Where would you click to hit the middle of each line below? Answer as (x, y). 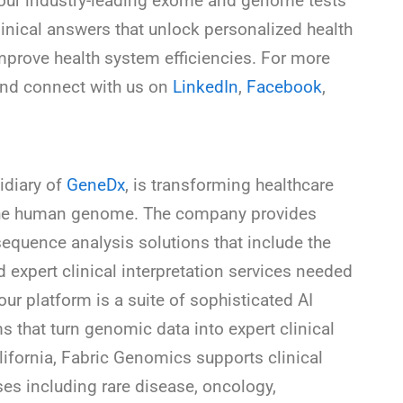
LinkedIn (206, 86)
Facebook (284, 86)
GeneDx (96, 185)
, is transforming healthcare (229, 185)
